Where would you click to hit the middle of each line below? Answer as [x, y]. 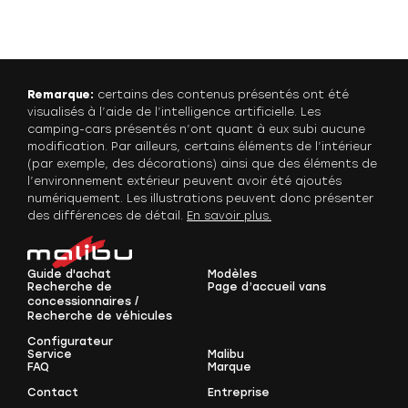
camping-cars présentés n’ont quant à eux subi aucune [196, 129]
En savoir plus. [229, 215]
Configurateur [70, 341]
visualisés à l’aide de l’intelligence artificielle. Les [174, 112]
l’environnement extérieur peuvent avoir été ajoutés [184, 181]
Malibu [225, 354]
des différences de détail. [107, 215]
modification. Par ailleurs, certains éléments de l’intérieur [199, 146]
